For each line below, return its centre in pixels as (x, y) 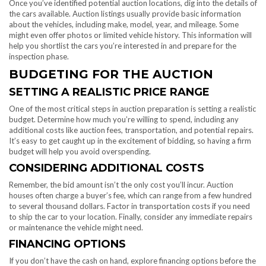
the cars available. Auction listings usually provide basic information (125, 14)
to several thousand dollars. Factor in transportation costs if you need (129, 206)
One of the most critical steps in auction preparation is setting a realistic (132, 109)
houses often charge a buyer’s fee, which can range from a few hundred (130, 196)
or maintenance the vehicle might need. (76, 228)
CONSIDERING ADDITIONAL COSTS (107, 168)
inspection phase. (39, 57)
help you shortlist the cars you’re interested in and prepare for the (123, 46)
